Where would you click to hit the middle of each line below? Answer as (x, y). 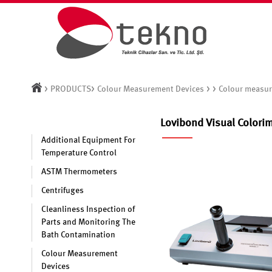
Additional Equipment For (88, 140)
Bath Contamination (78, 235)
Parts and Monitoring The (88, 222)
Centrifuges (63, 191)
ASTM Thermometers (79, 172)
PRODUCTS (71, 89)
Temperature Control (79, 153)
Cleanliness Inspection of (88, 209)
